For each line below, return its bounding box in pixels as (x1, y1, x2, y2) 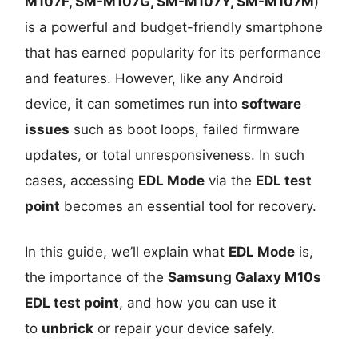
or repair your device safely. (93, 320, 276, 336)
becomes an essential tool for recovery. (60, 197, 317, 214)
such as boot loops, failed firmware (70, 121, 300, 137)
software (241, 95, 302, 112)
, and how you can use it (119, 294, 277, 311)
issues (25, 121, 70, 137)
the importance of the (25, 268, 169, 285)
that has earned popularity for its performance (25, 44, 322, 61)
